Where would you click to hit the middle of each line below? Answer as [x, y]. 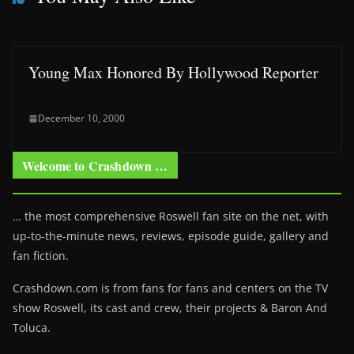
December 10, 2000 [81, 118]
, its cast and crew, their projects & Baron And [205, 308]
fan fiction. [41, 256]
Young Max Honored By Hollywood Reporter [173, 72]
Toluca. [32, 328]
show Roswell [48, 308]
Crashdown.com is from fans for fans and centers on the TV [170, 288]
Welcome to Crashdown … [95, 166]
